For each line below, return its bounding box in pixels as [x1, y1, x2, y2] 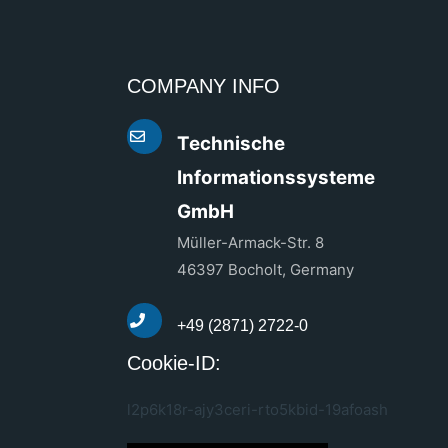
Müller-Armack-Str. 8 [177, 233, 324, 253]
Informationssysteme [177, 166, 375, 190]
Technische [177, 132, 285, 156]
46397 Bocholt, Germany [177, 260, 354, 280]
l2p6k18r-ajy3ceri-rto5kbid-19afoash [127, 400, 388, 420]
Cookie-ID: [127, 352, 221, 375]
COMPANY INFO [127, 75, 280, 98]
